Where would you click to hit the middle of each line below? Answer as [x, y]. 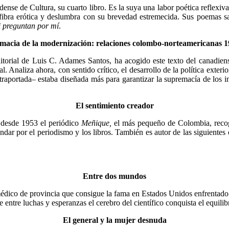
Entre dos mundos [114, 176]
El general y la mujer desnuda [114, 220]
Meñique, [96, 123]
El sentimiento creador [114, 105]
